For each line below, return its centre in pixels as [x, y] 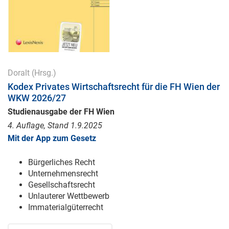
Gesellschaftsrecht [62, 185]
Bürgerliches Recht [62, 162]
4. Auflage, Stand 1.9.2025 [55, 125]
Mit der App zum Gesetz [52, 138]
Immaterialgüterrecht [66, 207]
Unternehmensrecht [63, 174]
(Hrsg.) [43, 73]
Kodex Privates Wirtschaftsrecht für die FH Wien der [114, 87]
